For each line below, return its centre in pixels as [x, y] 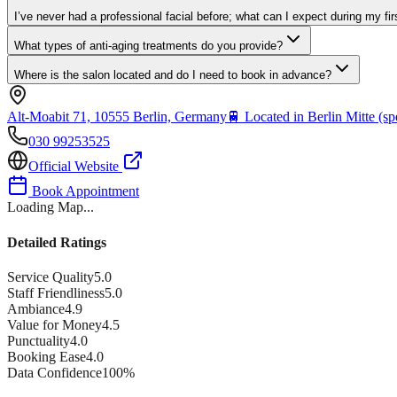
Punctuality [39, 341]
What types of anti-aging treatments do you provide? [148, 46]
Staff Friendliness [56, 293]
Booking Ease [47, 357]
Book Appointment [84, 191]
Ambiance [36, 309]
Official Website [75, 167]
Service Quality [51, 277]
